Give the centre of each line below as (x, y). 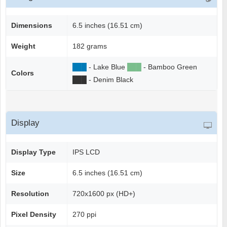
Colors (23, 73)
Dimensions (32, 26)
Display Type (33, 152)
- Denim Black (110, 80)
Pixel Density (34, 215)
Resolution (30, 194)
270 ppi (84, 215)
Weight (23, 46)
